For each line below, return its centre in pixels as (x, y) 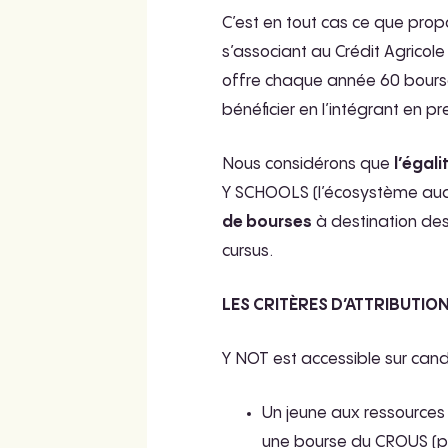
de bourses (267, 222)
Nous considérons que (308, 164)
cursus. (249, 251)
